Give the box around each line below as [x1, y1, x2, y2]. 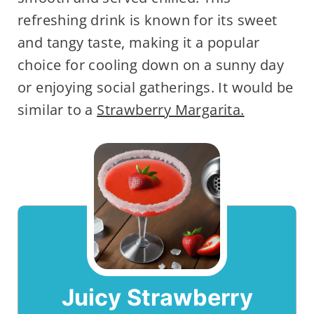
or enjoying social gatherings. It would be [17, 78, 294, 97]
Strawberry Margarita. [97, 100, 245, 120]
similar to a [17, 100, 97, 120]
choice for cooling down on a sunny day [17, 55, 285, 75]
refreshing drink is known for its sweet [17, 11, 278, 30]
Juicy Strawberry [61, 284, 253, 312]
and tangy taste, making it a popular [17, 33, 260, 53]
